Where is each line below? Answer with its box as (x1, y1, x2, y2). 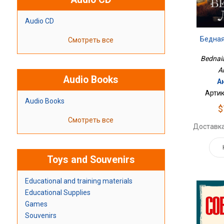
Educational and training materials (24, 177, 132, 185)
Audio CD (24, 17, 54, 25)
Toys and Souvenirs (46, 154, 135, 166)
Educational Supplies (24, 188, 90, 197)
